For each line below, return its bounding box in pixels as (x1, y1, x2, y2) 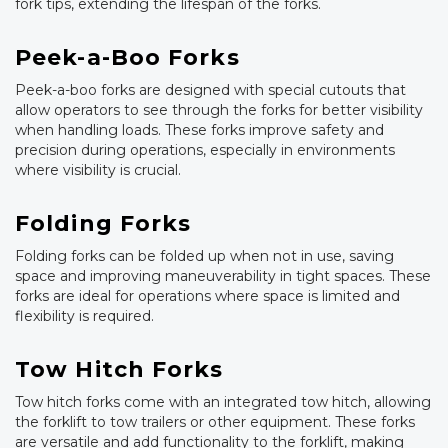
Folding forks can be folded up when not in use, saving (15, 247, 394, 266)
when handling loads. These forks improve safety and (15, 121, 384, 140)
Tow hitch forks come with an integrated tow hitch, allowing (15, 393, 431, 412)
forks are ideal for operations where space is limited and (15, 287, 400, 306)
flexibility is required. (15, 307, 154, 326)
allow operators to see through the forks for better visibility (15, 101, 423, 120)
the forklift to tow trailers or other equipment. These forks (15, 413, 415, 432)
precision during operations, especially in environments (15, 141, 395, 160)
